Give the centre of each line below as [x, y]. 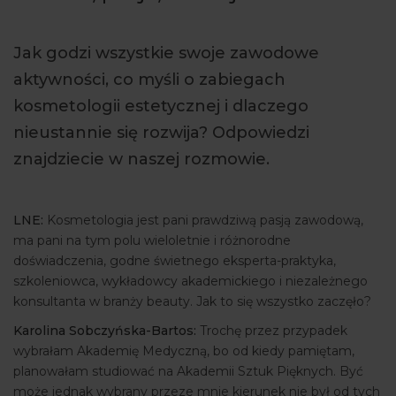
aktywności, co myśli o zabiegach [149, 80]
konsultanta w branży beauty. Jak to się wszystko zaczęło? [192, 302]
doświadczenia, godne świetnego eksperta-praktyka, [175, 261]
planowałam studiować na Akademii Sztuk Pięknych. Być [188, 372]
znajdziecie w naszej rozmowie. [141, 160]
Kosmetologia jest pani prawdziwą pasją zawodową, [203, 221]
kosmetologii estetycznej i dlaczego [161, 107]
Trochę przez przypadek [272, 331]
